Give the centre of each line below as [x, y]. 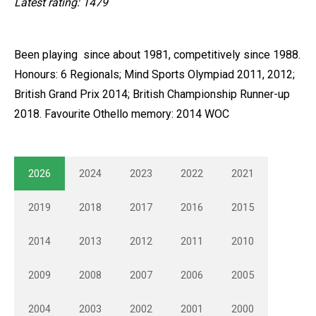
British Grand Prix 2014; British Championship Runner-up [152, 95]
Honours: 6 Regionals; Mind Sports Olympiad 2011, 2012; [154, 75]
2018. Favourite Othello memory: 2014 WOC [122, 114]
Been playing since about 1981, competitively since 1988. [157, 55]
